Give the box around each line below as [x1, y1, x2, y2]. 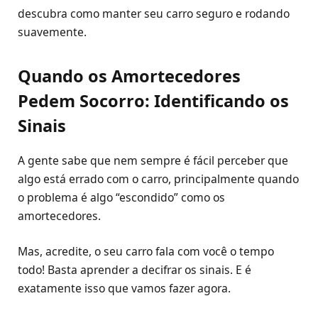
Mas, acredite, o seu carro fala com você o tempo [18, 243, 274, 260]
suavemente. [18, 24, 87, 40]
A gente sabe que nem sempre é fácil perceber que [18, 152, 288, 168]
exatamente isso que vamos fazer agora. [18, 280, 231, 297]
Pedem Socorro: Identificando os [18, 89, 289, 113]
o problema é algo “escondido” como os [18, 189, 225, 205]
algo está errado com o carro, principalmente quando [18, 170, 299, 187]
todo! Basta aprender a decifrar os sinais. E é [18, 262, 251, 278]
